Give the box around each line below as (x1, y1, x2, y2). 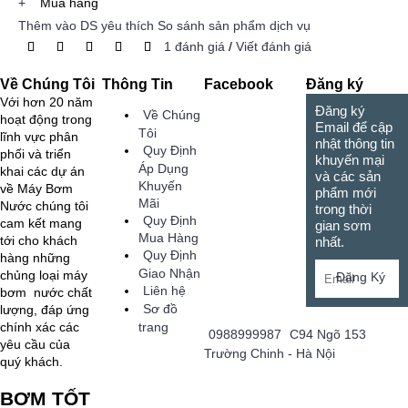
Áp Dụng (138, 160, 189, 176)
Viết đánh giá (236, 38, 311, 54)
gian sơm (315, 218, 372, 233)
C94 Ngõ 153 (290, 326, 366, 342)
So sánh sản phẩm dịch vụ (158, 18, 311, 33)
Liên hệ (143, 283, 186, 299)
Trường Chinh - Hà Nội (204, 346, 335, 361)
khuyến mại (315, 152, 384, 168)
